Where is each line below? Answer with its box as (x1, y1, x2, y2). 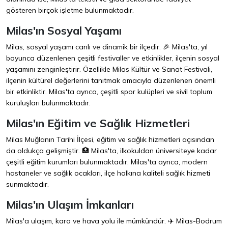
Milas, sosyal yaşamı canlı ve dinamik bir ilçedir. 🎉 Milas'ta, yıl (6, 42, 208, 52)
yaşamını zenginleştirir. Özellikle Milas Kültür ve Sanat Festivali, (6, 65, 212, 74)
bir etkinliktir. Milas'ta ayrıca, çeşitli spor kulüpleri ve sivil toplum (6, 87, 212, 97)
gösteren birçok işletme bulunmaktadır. (6, 6, 134, 15)
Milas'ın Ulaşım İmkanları (6, 197, 134, 212)
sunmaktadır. (6, 180, 49, 189)
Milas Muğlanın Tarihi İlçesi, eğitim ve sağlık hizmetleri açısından (6, 135, 214, 145)
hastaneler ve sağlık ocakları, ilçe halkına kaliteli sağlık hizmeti (6, 168, 210, 178)
